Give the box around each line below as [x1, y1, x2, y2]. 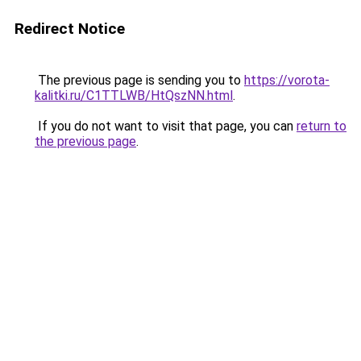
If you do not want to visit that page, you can [35, 118, 297, 134]
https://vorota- [244, 73, 330, 88]
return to [297, 118, 346, 134]
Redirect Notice [15, 19, 125, 38]
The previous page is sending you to [35, 73, 244, 88]
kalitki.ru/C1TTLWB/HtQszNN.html [35, 88, 233, 103]
